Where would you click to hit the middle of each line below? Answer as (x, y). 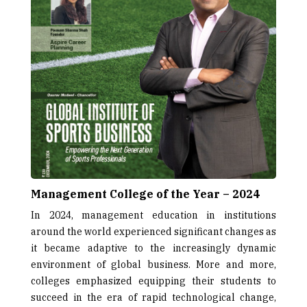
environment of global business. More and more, (153, 264)
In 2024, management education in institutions (153, 215)
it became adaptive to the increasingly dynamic (153, 248)
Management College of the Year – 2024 (145, 194)
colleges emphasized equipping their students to (153, 281)
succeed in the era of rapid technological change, (153, 297)
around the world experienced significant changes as (153, 231)
